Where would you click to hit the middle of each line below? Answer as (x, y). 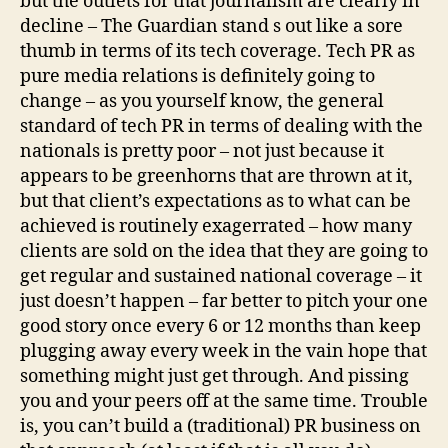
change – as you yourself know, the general (202, 101)
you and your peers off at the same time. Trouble (224, 401)
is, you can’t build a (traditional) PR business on (220, 426)
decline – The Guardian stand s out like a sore (211, 26)
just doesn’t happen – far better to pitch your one (224, 301)
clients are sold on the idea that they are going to (224, 251)
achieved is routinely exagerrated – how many (216, 226)
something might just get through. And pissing (214, 376)
